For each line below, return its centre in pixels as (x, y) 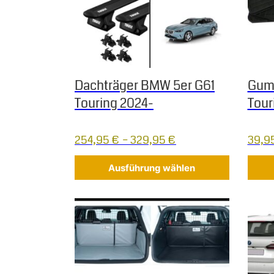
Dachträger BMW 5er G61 (145, 86)
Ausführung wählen (152, 168)
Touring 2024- (114, 104)
